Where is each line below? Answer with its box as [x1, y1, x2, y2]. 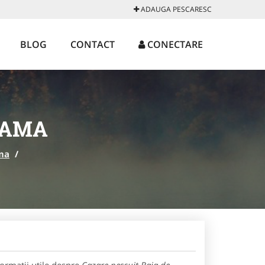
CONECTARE [145, 38, 203, 51]
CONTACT [70, 38, 115, 51]
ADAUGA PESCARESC [139, 4, 212, 14]
